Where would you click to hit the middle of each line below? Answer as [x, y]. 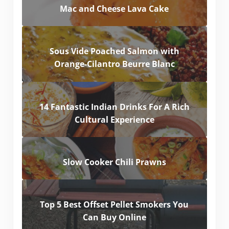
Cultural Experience [114, 119]
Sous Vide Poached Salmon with [114, 51]
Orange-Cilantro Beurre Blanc [114, 64]
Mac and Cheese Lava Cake [114, 9]
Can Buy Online [114, 217]
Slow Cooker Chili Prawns [114, 162]
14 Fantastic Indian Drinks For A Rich [114, 107]
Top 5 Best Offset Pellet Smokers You [114, 205]
